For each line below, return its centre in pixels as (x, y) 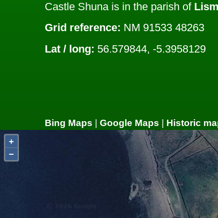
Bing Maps (69, 123)
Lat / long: (70, 49)
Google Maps (129, 123)
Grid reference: (83, 28)
